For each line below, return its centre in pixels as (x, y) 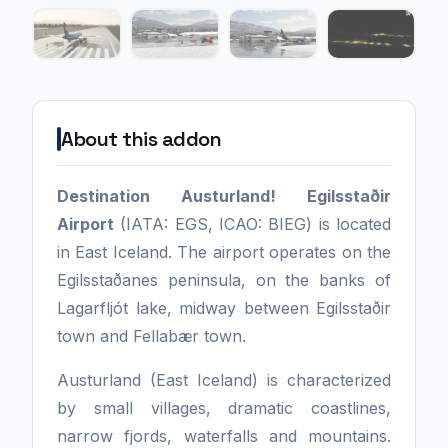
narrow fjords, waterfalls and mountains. (224, 436)
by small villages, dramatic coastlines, (224, 408)
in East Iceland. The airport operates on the (224, 252)
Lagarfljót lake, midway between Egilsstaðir (224, 308)
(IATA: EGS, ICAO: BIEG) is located (252, 224)
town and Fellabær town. (151, 336)
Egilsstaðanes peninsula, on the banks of (224, 280)
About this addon (141, 139)
